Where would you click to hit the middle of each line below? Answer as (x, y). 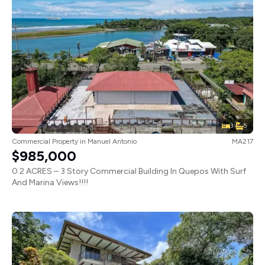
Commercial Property (45, 141)
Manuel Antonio (112, 141)
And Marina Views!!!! (50, 182)
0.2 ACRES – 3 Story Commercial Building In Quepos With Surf (129, 171)
